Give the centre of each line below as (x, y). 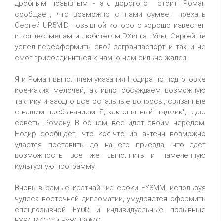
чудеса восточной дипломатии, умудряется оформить (110, 199)
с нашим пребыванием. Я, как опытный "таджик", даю (110, 112)
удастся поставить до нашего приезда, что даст (110, 145)
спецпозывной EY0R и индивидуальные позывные (110, 210)
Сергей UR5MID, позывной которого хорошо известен (110, 25)
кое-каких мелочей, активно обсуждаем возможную (110, 90)
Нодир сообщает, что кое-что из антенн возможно (110, 134)
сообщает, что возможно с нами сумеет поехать (110, 14)
